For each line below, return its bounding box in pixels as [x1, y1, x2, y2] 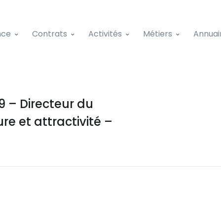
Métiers [143, 28, 172, 39]
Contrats [32, 28, 67, 39]
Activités [88, 28, 122, 39]
